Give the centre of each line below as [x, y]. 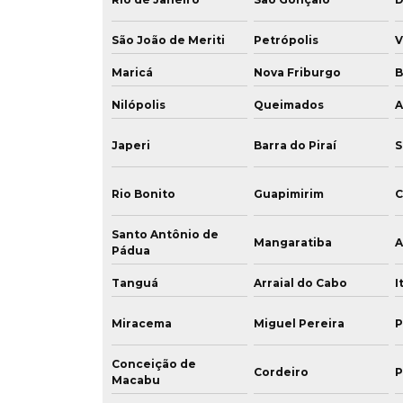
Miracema [142, 323]
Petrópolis [286, 40]
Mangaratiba [292, 242]
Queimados [288, 105]
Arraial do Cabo [300, 283]
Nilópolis [139, 105]
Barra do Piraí [295, 145]
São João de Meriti [168, 40]
